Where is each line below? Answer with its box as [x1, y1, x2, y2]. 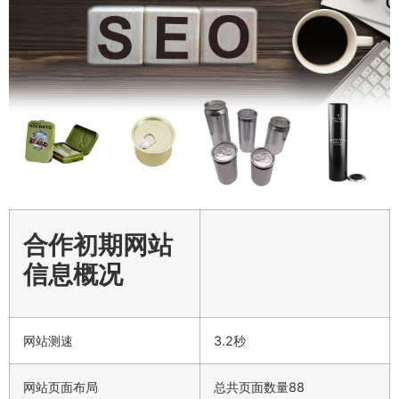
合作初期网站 [23, 229, 173, 260]
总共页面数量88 [214, 379, 305, 395]
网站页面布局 [23, 379, 98, 395]
